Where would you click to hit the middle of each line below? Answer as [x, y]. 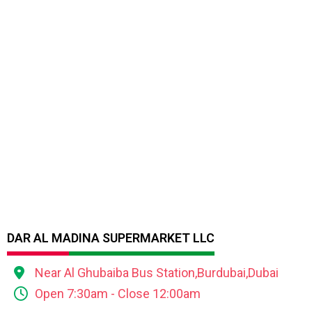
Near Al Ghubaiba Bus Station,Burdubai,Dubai [157, 272]
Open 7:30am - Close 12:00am [118, 293]
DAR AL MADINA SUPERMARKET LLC [111, 237]
